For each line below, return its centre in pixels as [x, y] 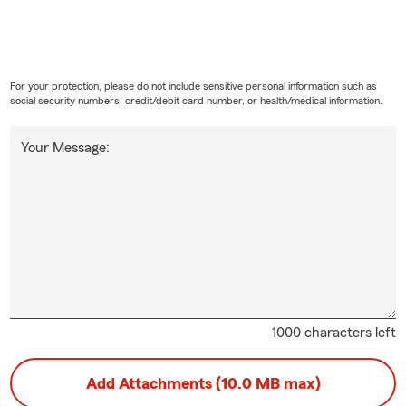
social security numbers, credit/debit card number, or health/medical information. [196, 100]
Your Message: [65, 147]
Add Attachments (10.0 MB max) [203, 383]
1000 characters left [334, 332]
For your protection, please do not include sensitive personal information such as [193, 86]
